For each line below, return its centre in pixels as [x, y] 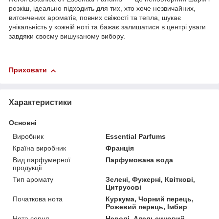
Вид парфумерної [42, 160]
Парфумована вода [140, 160]
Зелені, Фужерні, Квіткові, [151, 179]
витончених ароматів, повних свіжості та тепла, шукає [95, 18]
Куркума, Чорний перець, [150, 199]
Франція [120, 148]
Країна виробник [39, 148]
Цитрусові [124, 187]
